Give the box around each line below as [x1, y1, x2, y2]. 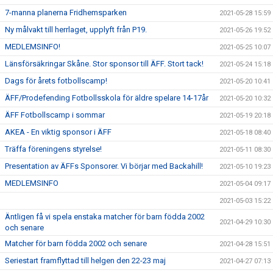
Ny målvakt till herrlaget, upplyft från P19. [5, 25, 147, 34]
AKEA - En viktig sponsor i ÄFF [5, 127, 112, 136]
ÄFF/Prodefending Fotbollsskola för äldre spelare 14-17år [5, 93, 208, 102]
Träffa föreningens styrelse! [5, 144, 102, 154]
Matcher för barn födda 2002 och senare [5, 239, 147, 248]
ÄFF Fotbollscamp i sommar [5, 110, 105, 119]
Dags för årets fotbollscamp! [5, 76, 107, 85]
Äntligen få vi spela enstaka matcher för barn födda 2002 [5, 212, 205, 221]
